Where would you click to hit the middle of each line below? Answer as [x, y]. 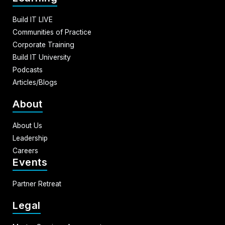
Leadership [30, 138]
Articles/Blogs [35, 82]
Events [30, 162]
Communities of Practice [52, 32]
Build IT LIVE [33, 19]
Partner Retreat [37, 184]
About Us [27, 125]
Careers [25, 150]
